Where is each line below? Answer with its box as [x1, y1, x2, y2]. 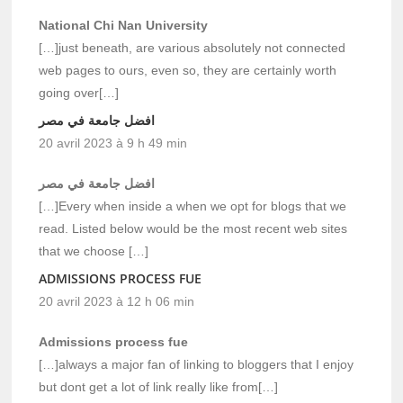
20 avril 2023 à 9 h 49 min [39, 135, 188, 150]
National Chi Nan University [39, 17, 209, 32]
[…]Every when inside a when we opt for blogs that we [39, 198, 347, 213]
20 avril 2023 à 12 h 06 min [39, 293, 195, 309]
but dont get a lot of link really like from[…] [39, 379, 279, 394]
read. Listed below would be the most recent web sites [39, 220, 348, 236]
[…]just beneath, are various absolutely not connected [39, 40, 346, 55]
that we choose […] [39, 243, 149, 258]
